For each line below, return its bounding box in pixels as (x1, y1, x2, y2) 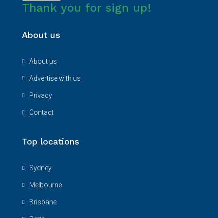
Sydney (29, 164, 52, 172)
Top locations (22, 136, 79, 146)
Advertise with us (29, 74, 81, 82)
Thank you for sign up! (22, 1, 151, 15)
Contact (29, 109, 54, 116)
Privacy (29, 91, 52, 99)
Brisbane (29, 198, 56, 206)
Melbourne (29, 181, 62, 189)
